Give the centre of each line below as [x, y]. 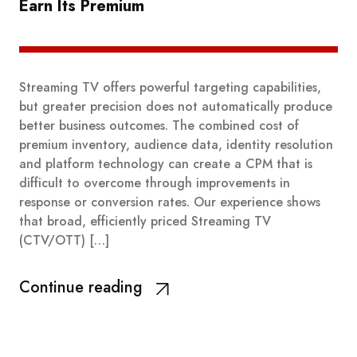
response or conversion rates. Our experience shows [170, 202]
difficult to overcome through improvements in [155, 182]
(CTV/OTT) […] [64, 240]
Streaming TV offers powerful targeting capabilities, [170, 87]
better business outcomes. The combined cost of [159, 125]
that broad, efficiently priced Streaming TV [145, 221]
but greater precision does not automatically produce [176, 106]
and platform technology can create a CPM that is [166, 163]
